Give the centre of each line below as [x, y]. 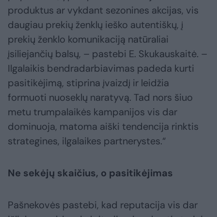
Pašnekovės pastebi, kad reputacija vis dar [103, 205]
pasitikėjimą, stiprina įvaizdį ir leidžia [88, 83]
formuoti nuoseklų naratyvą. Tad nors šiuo [100, 98]
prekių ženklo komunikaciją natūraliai [88, 39]
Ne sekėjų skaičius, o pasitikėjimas [90, 173]
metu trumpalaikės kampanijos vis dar [93, 112]
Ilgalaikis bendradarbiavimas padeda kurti [101, 69]
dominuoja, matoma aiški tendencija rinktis [103, 127]
